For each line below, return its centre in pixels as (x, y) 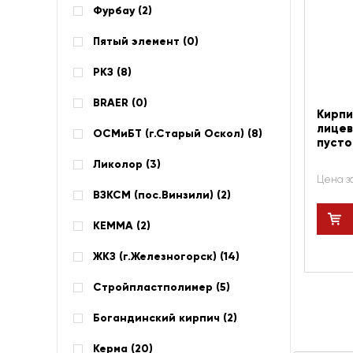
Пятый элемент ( (140, 41)
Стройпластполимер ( (156, 287)
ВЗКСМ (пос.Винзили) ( (157, 195)
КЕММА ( (117, 226)
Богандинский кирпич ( (160, 318)
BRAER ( (114, 103)
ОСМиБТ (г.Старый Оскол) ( (172, 134)
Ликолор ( (121, 164)
